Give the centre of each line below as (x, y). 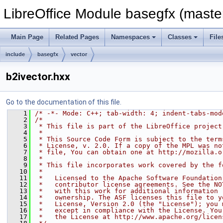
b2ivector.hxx (38, 77)
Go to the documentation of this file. (64, 102)
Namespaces (130, 37)
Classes (180, 37)
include (15, 54)
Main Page (27, 37)
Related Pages (77, 37)
